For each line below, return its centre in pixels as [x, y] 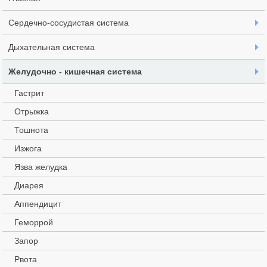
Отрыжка [32, 111]
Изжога [28, 148]
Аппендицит [38, 204]
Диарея [29, 185]
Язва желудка [41, 167]
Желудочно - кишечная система [75, 71]
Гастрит [30, 93]
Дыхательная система [52, 47]
